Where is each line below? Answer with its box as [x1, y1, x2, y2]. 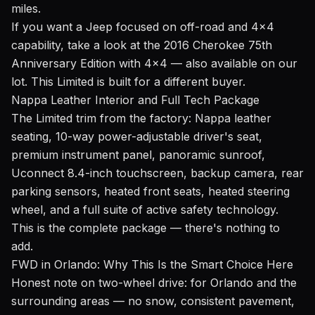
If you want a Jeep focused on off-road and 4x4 [11, 19, 274, 34]
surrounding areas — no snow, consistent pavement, [11, 293, 295, 308]
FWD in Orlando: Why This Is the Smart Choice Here [11, 257, 293, 271]
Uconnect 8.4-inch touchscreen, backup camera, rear [11, 165, 304, 180]
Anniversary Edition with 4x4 [11, 56, 167, 70]
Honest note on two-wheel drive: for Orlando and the [11, 275, 297, 290]
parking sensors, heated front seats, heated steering [11, 184, 290, 198]
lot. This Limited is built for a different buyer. [11, 74, 245, 89]
